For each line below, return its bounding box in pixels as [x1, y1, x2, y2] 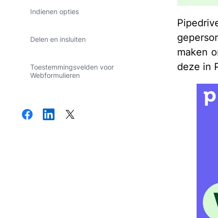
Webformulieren [30, 71, 80, 79]
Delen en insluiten [30, 35, 86, 43]
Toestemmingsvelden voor [30, 63, 114, 71]
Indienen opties [30, 7, 79, 16]
